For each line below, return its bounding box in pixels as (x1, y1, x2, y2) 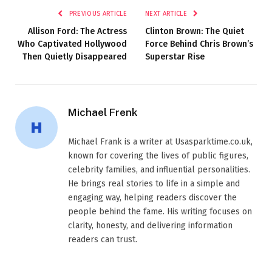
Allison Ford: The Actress (28, 26, 127, 37)
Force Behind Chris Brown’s (145, 39, 253, 50)
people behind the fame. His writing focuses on (68, 206, 252, 217)
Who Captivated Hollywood (18, 39, 127, 50)
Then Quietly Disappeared (22, 52, 127, 63)
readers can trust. (68, 234, 137, 245)
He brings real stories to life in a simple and (68, 178, 240, 189)
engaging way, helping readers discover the (68, 192, 237, 203)
